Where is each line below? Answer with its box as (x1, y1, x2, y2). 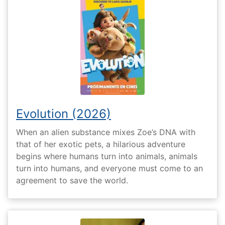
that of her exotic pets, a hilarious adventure (16, 139, 185, 150)
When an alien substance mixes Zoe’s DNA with (16, 127, 195, 138)
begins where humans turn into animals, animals (16, 151, 197, 162)
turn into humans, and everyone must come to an (16, 163, 203, 174)
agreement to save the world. (16, 175, 128, 186)
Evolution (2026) (16, 106, 111, 121)
